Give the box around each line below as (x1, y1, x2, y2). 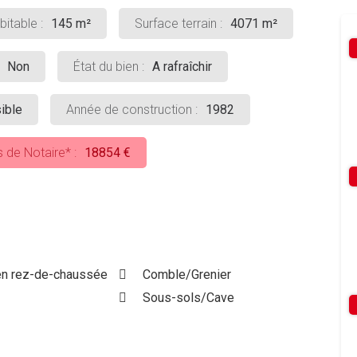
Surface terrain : (135, 16, 222, 31)
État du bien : (73, 59, 144, 74)
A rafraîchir (152, 59, 212, 74)
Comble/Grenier (142, 267, 231, 282)
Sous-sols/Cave (142, 290, 234, 305)
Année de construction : (66, 102, 198, 117)
